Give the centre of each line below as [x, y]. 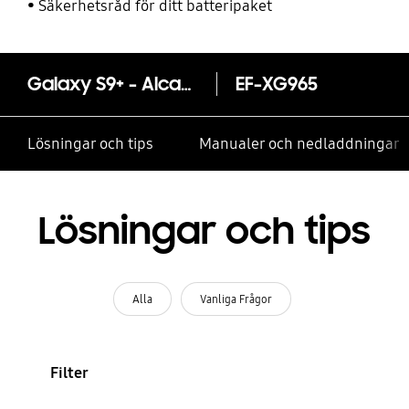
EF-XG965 [276, 84]
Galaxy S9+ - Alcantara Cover [186, 84]
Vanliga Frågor [236, 299]
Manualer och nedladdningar [299, 144]
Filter [69, 372]
